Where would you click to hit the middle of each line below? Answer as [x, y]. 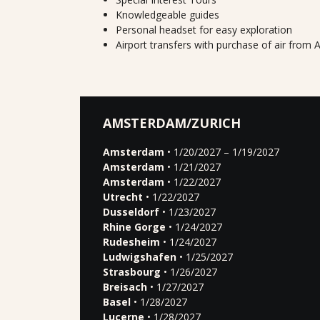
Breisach [125, 287]
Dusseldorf [131, 212]
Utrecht [123, 197]
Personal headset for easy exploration [204, 30]
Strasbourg [132, 272]
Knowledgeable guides [167, 15]
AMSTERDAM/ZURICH [172, 123]
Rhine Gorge [134, 227]
